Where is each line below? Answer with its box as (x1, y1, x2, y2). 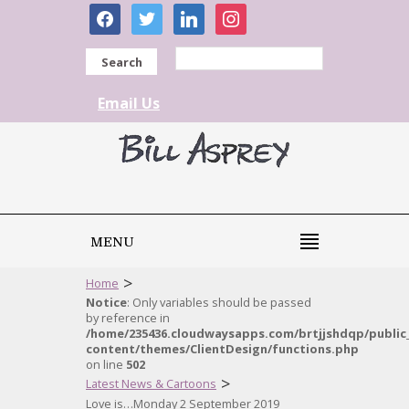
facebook (89, 3, 152, 23)
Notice (86, 294, 127, 310)
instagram (215, 3, 285, 23)
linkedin (173, 3, 226, 23)
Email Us (98, 93, 160, 113)
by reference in (86, 309, 170, 326)
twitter (131, 3, 176, 23)
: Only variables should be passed (127, 294, 311, 310)
